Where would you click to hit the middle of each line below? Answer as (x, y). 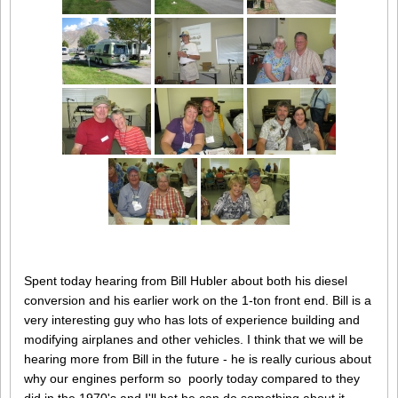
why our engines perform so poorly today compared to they (192, 379)
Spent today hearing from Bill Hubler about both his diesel (186, 281)
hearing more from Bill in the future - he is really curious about (198, 359)
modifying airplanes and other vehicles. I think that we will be (194, 340)
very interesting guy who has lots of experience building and (192, 320)
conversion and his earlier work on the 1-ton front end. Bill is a (198, 301)
